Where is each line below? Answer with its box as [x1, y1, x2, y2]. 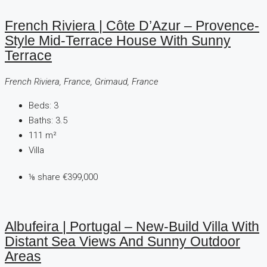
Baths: [29, 114, 53, 126]
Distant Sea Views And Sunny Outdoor [5, 234, 240, 250]
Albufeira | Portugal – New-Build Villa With [5, 219, 259, 235]
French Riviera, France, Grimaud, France [5, 76, 159, 87]
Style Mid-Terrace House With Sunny [5, 33, 231, 48]
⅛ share [29, 171, 63, 182]
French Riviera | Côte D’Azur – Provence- [5, 18, 259, 33]
